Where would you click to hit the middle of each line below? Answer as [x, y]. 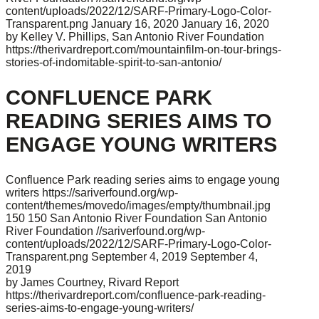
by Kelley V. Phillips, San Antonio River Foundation [135, 37]
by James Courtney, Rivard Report [92, 283]
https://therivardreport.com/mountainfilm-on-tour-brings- [143, 50]
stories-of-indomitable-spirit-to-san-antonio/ [114, 63]
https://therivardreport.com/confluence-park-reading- [136, 296]
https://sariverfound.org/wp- [110, 193]
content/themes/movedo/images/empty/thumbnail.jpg [138, 206]
